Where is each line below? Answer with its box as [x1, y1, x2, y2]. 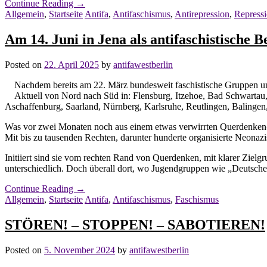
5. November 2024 [44, 244, 115, 255]
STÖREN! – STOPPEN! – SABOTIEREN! [5, 216, 265, 232]
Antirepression [175, 9, 229, 20]
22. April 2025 [44, 59, 99, 70]
